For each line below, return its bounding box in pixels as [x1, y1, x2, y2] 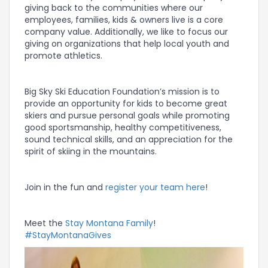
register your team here [105, 181, 205, 194]
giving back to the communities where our [25, 2, 203, 14]
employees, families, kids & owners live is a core [25, 14, 223, 26]
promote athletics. [25, 50, 102, 62]
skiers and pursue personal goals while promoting [25, 109, 230, 122]
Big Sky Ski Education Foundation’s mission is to [25, 86, 220, 98]
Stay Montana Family [65, 217, 153, 230]
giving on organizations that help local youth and [25, 38, 229, 50]
